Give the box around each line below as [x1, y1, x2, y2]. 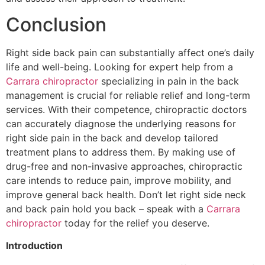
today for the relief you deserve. [62, 217, 209, 230]
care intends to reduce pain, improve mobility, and [6, 174, 231, 187]
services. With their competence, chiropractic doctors [6, 104, 247, 116]
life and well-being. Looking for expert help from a [6, 61, 233, 73]
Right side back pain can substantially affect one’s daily [6, 47, 254, 59]
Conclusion [6, 13, 106, 37]
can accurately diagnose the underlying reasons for [6, 118, 236, 130]
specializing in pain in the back [98, 75, 239, 88]
